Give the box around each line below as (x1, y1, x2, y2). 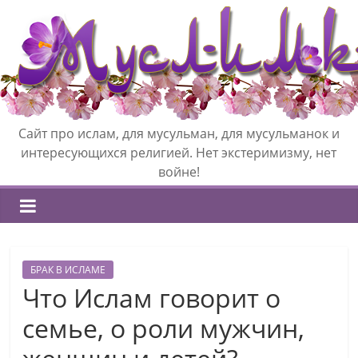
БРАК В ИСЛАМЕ (30, 263, 106, 276)
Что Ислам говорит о (22, 280, 281, 315)
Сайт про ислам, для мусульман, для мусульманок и (18, 125, 340, 142)
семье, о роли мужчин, (22, 311, 305, 345)
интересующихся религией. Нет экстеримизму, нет (21, 144, 337, 161)
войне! (157, 163, 200, 181)
